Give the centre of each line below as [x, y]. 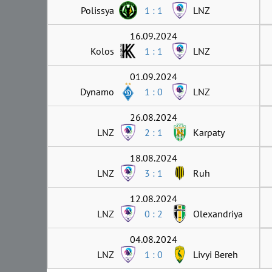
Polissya [97, 10]
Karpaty [209, 132]
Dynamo [97, 91]
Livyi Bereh [216, 254]
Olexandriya [218, 213]
